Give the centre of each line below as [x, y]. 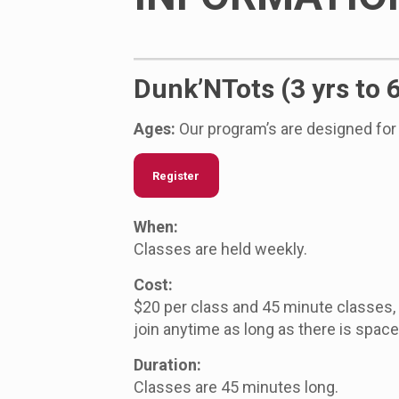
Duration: [167, 365]
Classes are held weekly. [220, 249]
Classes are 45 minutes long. [236, 387]
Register [176, 175]
